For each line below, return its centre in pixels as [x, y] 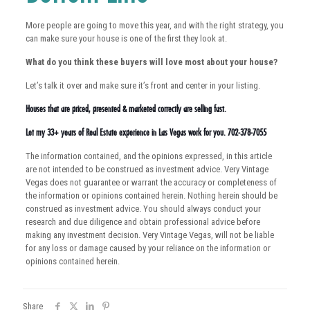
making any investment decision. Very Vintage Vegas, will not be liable [149, 235]
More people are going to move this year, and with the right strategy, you [154, 26]
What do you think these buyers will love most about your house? [151, 62]
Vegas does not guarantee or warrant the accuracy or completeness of [151, 183]
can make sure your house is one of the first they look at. [126, 39]
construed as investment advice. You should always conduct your [143, 209]
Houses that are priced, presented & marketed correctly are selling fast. [126, 109]
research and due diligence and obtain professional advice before [143, 222]
